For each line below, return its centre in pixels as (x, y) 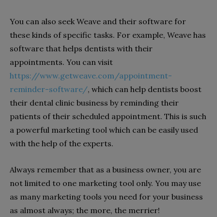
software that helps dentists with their (81, 48)
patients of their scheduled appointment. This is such (108, 116)
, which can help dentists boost (145, 89)
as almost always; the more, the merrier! (85, 210)
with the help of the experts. (62, 143)
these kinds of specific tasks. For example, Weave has (108, 35)
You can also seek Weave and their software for (98, 21)
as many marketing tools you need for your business (106, 197)
